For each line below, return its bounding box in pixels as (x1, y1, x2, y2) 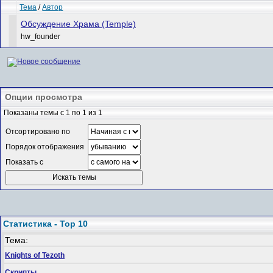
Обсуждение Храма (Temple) (21, 19, 136, 29)
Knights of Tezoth (5, 250, 65, 260)
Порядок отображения (5, 143, 84, 152)
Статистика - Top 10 (3, 219, 88, 229)
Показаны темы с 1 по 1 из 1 (4, 108, 103, 118)
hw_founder (21, 32, 60, 41)
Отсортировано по (5, 127, 70, 136)
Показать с (5, 158, 43, 167)
